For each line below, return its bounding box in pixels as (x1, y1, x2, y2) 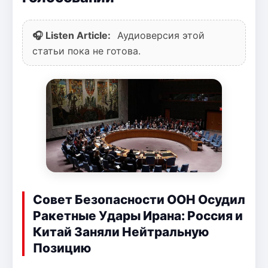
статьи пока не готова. (32, 44, 141, 57)
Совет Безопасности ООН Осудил (33, 191, 245, 207)
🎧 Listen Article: (32, 29, 111, 41)
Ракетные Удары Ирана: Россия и (33, 208, 243, 223)
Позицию (33, 240, 91, 255)
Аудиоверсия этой (114, 29, 205, 41)
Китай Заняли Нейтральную (33, 224, 209, 239)
